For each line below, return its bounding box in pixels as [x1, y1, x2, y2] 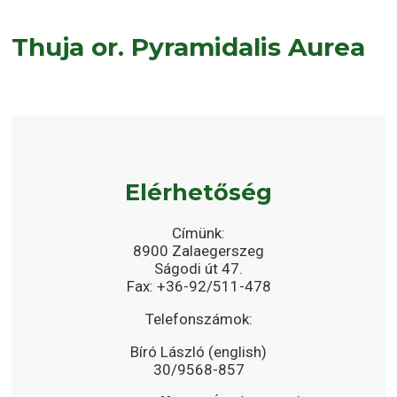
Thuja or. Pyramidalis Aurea [12, 31, 366, 62]
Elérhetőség [125, 178, 272, 206]
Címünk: [172, 224, 225, 243]
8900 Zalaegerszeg [133, 242, 264, 261]
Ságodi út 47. [154, 260, 243, 278]
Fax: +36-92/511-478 [126, 277, 271, 296]
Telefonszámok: [144, 310, 253, 329]
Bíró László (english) [130, 343, 267, 362]
